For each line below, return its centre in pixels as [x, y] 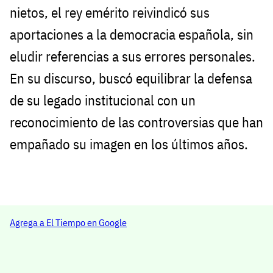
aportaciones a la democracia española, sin [132, 35]
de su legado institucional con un [103, 101]
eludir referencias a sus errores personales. [133, 57]
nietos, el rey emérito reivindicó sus [110, 13]
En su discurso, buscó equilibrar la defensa [131, 79]
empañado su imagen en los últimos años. [129, 144]
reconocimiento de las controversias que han [136, 122]
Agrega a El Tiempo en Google [68, 222]
